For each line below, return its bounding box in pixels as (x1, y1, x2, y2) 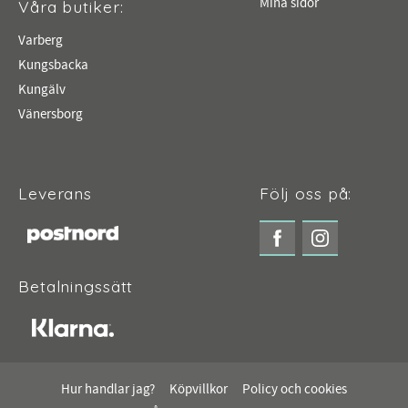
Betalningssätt (18, 275, 134, 296)
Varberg (18, 32, 63, 50)
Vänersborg (18, 106, 83, 124)
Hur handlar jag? (61, 381, 155, 398)
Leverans (18, 183, 93, 204)
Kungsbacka (18, 56, 88, 75)
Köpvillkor (169, 381, 228, 398)
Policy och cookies (242, 381, 347, 398)
